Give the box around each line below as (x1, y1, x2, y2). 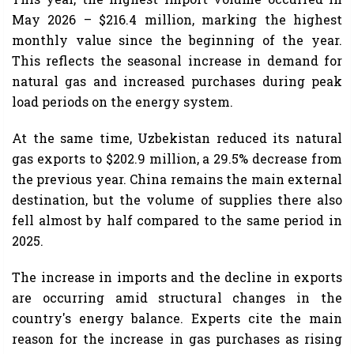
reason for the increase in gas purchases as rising (12, 330, 342, 348)
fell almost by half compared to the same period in (12, 212, 342, 229)
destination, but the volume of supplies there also (12, 191, 342, 209)
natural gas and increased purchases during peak (12, 73, 342, 90)
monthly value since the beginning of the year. (12, 32, 342, 49)
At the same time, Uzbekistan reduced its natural (12, 130, 342, 147)
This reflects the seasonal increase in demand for (12, 52, 342, 70)
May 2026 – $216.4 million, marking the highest (12, 11, 342, 28)
